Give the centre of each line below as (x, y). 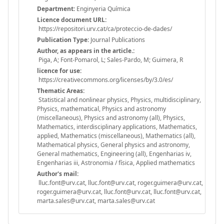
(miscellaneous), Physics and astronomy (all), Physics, (111, 117)
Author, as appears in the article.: (86, 50)
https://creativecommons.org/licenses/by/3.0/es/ (105, 79)
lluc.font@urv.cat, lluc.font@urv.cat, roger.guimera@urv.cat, (120, 182)
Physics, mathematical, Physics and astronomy (101, 108)
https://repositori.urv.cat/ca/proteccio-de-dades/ (104, 28)
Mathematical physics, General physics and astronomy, (113, 144)
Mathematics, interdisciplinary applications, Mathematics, (117, 126)
